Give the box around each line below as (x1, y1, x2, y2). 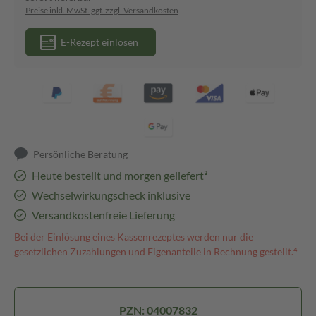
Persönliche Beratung (33, 148, 128, 160)
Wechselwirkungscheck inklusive (31, 188, 190, 202)
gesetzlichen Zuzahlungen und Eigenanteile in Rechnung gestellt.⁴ (14, 245, 298, 257)
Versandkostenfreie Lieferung (31, 208, 175, 221)
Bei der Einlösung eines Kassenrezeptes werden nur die (14, 231, 253, 243)
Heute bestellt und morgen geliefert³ (31, 169, 207, 182)
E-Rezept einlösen (61, 36, 138, 48)
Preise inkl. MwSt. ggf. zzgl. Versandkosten (25, 5, 178, 16)
